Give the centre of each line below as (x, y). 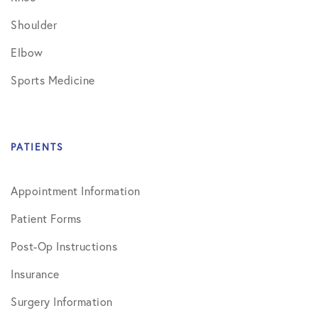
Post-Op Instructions (64, 246)
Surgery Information (62, 302)
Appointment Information (76, 191)
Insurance (35, 274)
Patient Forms (46, 219)
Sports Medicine (53, 80)
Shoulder (34, 25)
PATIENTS (37, 147)
